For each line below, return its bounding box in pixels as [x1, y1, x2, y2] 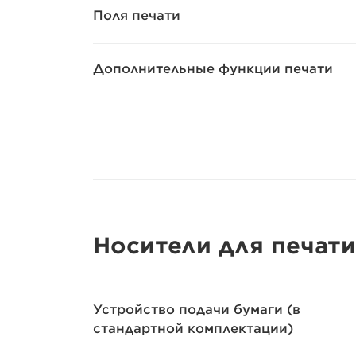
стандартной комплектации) [93, 320, 293, 336]
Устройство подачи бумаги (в [93, 301, 300, 317]
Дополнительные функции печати [93, 60, 333, 76]
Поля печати [93, 7, 180, 23]
